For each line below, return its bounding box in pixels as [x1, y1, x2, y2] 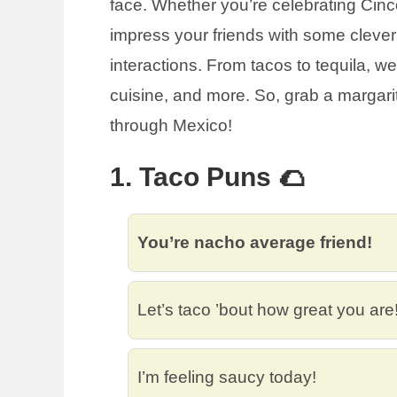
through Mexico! [110, 116, 232, 135]
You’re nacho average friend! [137, 233, 372, 252]
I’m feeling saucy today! [137, 368, 316, 386]
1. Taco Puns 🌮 [110, 162, 305, 191]
